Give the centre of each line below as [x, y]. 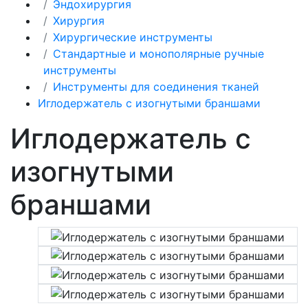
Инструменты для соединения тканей [156, 87]
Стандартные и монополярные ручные [158, 54]
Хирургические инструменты [133, 37]
